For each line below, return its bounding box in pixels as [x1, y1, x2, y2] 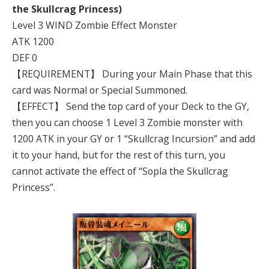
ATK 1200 [12, 34, 54, 48]
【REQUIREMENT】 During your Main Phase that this [12, 67, 252, 80]
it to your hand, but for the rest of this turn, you [12, 148, 225, 162]
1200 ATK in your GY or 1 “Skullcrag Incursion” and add [12, 131, 255, 145]
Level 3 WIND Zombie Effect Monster [12, 18, 177, 32]
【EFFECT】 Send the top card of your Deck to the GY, [12, 99, 249, 113]
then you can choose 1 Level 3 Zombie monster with [12, 115, 243, 129]
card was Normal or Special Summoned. [12, 83, 187, 97]
